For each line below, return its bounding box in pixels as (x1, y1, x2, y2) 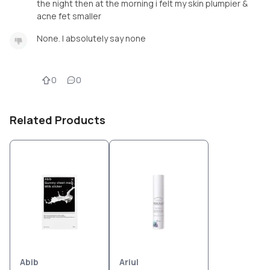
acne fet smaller (37, 10, 101, 22)
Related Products (10, 113, 105, 128)
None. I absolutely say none (37, 33, 146, 45)
